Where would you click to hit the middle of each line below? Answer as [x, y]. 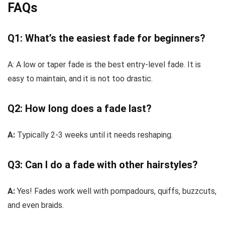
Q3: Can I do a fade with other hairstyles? [103, 165]
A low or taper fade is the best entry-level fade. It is [107, 65]
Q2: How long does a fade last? [80, 108]
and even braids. [36, 205]
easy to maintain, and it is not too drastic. [80, 79]
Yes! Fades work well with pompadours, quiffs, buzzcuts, [116, 191]
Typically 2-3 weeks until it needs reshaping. [94, 135]
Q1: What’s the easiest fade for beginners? [106, 38]
